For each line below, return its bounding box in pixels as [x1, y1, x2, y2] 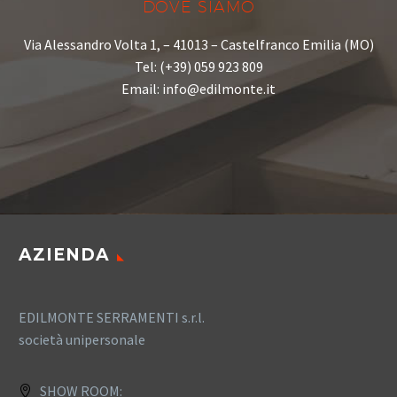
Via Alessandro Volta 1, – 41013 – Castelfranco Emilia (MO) [23, 35, 374, 54]
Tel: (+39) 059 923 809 [134, 58, 263, 76]
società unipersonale [19, 331, 145, 349]
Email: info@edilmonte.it [121, 80, 276, 98]
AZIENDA [19, 245, 110, 266]
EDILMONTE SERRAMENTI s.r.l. [19, 308, 205, 327]
